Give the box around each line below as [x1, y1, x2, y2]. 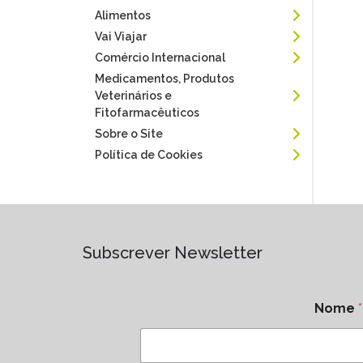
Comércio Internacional [95, 51, 225, 64]
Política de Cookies [95, 148, 203, 161]
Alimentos [95, 9, 151, 22]
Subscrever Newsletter [83, 243, 263, 263]
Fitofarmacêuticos [95, 106, 199, 119]
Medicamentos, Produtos [95, 72, 234, 85]
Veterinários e [95, 89, 172, 102]
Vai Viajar [95, 30, 147, 43]
